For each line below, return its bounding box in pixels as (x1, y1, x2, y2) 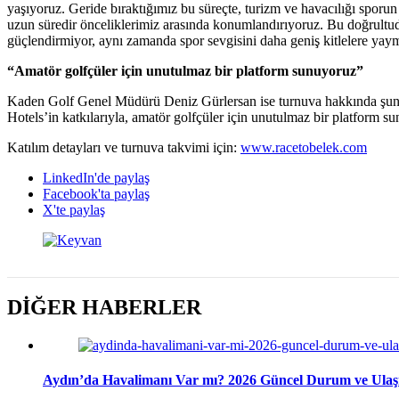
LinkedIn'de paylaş (43, 169, 150, 185)
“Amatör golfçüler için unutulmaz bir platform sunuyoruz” (7, 62, 363, 78)
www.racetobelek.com (240, 139, 367, 155)
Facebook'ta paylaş (43, 185, 150, 201)
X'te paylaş (43, 201, 105, 217)
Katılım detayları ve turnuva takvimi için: (7, 139, 240, 155)
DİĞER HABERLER (7, 295, 201, 319)
